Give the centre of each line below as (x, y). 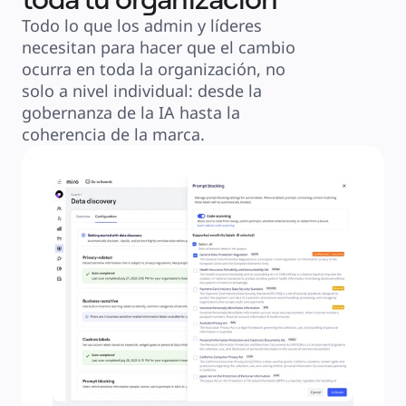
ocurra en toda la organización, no (154, 69)
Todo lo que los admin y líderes (142, 25)
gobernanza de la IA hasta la (131, 112)
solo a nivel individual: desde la (142, 91)
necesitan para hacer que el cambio (159, 47)
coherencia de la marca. (113, 134)
